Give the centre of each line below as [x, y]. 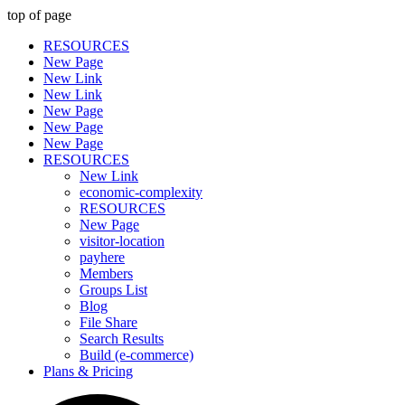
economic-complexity [141, 192]
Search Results [122, 339]
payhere [102, 257]
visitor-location [122, 241]
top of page [39, 15]
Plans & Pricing [88, 371]
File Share [108, 322]
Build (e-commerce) [137, 355]
